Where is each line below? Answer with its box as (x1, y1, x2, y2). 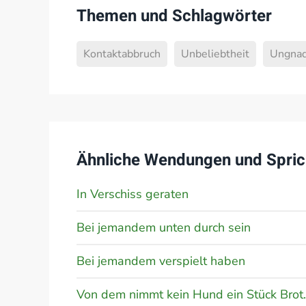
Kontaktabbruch (83, 46, 161, 61)
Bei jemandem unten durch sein (76, 219, 251, 236)
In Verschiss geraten (76, 186, 189, 202)
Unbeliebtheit (181, 46, 249, 61)
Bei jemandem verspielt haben (76, 253, 245, 269)
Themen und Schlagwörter (76, 4, 272, 28)
